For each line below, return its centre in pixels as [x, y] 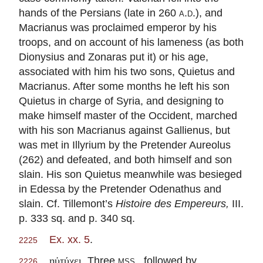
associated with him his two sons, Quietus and [127, 71]
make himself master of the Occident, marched [128, 115]
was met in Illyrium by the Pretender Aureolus [125, 144]
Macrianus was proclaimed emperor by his [118, 27]
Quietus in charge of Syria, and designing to [121, 100]
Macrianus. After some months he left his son [124, 86]
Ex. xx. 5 [70, 239]
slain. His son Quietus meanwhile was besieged [130, 174]
